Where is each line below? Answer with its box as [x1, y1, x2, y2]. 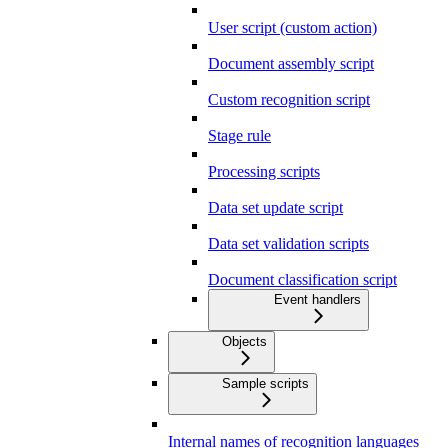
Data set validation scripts [208, 235, 369, 253]
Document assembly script [208, 55, 374, 73]
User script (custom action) [208, 19, 377, 37]
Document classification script [208, 271, 397, 289]
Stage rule [208, 127, 271, 145]
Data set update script [208, 199, 343, 217]
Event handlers [274, 292, 361, 308]
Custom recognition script [208, 91, 370, 109]
